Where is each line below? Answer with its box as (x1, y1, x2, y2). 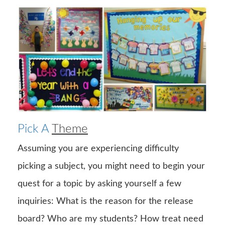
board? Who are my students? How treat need (18, 214, 203, 223)
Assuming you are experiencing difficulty (18, 144, 179, 153)
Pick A (18, 123, 52, 135)
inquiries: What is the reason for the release (18, 196, 193, 206)
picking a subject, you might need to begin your (18, 161, 205, 171)
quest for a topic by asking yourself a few (18, 179, 181, 188)
